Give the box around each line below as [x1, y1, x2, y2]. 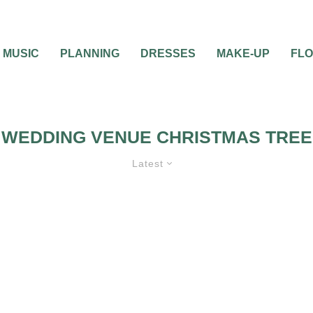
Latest [132, 158, 163, 169]
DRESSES [140, 48, 196, 59]
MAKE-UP [217, 48, 270, 59]
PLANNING [60, 48, 119, 59]
